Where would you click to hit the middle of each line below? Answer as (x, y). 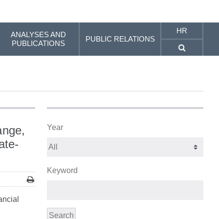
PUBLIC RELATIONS (120, 39)
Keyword (62, 170)
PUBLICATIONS (39, 43)
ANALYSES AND (39, 34)
